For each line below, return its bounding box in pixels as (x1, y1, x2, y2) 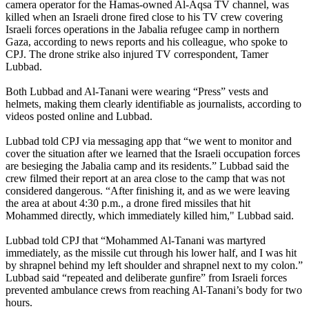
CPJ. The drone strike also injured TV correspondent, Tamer (6, 48, 268, 61)
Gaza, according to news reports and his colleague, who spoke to (6, 36, 288, 48)
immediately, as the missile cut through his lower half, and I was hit (6, 247, 297, 259)
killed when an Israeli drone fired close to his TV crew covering (6, 11, 283, 23)
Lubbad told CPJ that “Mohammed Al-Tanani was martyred (6, 235, 266, 247)
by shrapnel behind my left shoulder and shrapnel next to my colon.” (6, 259, 303, 272)
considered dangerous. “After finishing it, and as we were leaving (6, 185, 290, 197)
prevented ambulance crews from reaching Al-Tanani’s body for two (6, 284, 302, 297)
